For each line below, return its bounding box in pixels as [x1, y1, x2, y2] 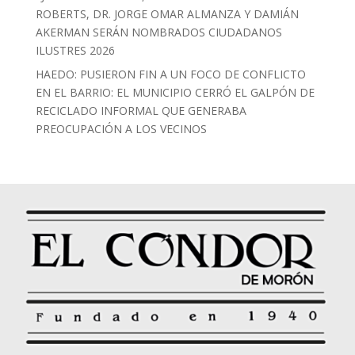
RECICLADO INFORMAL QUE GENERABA [35, 102, 246, 118]
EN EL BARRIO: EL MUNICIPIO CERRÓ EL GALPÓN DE [35, 84, 315, 100]
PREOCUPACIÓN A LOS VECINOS [35, 120, 207, 136]
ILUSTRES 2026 [35, 42, 115, 58]
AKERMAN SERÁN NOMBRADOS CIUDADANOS [35, 24, 282, 40]
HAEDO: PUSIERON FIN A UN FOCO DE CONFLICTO [35, 66, 306, 82]
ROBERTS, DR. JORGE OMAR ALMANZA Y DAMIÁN [35, 6, 299, 21]
